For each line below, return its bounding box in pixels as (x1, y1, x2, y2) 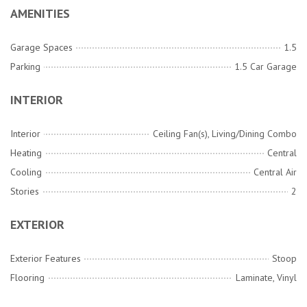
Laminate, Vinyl (236, 271, 297, 284)
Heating (10, 147, 42, 160)
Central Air (254, 166, 297, 179)
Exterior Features (10, 252, 81, 265)
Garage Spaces (10, 41, 73, 54)
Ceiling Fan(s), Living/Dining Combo (153, 127, 297, 140)
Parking (10, 60, 40, 73)
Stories (10, 185, 39, 198)
